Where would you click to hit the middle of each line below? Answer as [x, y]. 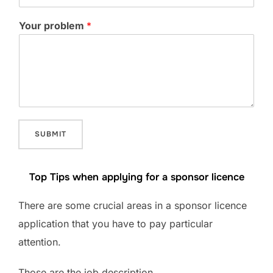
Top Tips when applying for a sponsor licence [136, 177]
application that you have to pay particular [115, 224]
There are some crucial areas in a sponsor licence [133, 206]
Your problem [53, 25]
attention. [40, 242]
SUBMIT [51, 134]
